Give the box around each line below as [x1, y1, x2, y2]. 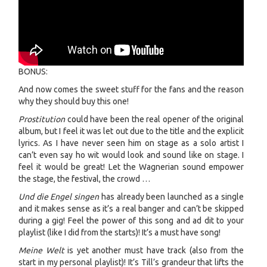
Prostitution [18, 114, 65, 124]
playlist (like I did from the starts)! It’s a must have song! [18, 227, 221, 237]
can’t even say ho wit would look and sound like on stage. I [18, 150, 244, 160]
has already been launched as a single [99, 191, 244, 201]
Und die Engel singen [18, 191, 100, 201]
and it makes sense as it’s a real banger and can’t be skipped [18, 203, 244, 213]
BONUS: [18, 66, 48, 76]
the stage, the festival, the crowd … [18, 173, 150, 184]
